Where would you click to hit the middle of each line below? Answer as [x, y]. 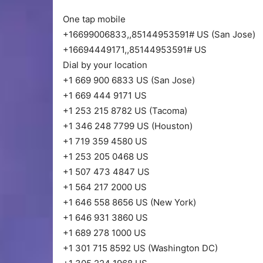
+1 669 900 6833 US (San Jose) [129, 80]
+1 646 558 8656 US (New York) [129, 203]
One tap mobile [94, 19]
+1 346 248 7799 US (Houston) [128, 126]
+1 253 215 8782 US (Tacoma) [125, 111]
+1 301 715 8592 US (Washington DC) [140, 248]
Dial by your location [105, 65]
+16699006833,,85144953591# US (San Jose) [159, 35]
